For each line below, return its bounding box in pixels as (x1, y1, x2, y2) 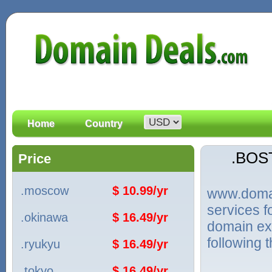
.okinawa (21, 211, 68, 224)
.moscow (21, 184, 69, 197)
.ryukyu (21, 237, 60, 251)
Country (85, 118, 123, 129)
